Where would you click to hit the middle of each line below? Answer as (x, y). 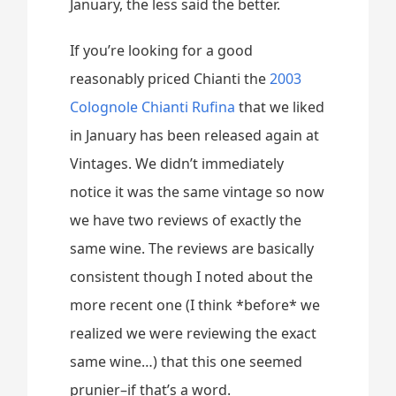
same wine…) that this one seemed (187, 361)
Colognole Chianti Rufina (153, 107)
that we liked (280, 107)
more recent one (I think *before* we (195, 305)
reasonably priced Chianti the (170, 78)
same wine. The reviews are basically (192, 248)
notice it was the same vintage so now (198, 191)
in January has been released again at (195, 135)
